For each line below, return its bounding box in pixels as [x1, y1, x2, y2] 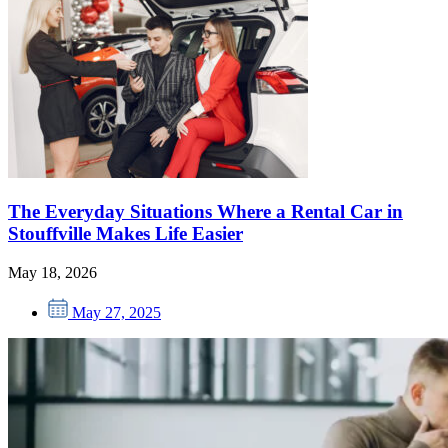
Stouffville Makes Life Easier [8, 223, 243, 245]
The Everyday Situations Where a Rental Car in [8, 201, 403, 223]
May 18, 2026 [8, 263, 97, 281]
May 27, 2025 [72, 303, 161, 321]
